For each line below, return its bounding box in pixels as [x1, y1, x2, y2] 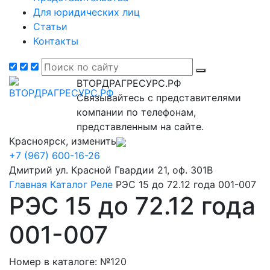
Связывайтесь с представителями [77, 92, 241, 104]
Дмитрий [9, 164, 52, 176]
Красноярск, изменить [9, 135, 116, 147]
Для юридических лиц [33, 6, 140, 18]
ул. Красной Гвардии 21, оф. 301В [55, 164, 213, 176]
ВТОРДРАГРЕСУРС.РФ [77, 77, 181, 89]
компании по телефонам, [77, 106, 196, 118]
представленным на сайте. [77, 121, 204, 133]
